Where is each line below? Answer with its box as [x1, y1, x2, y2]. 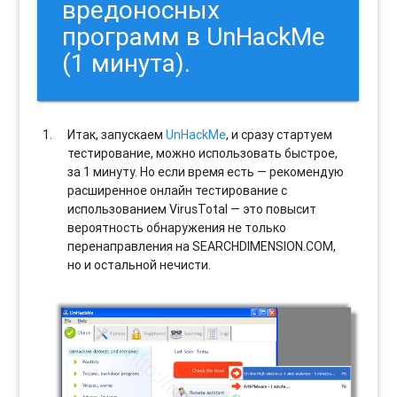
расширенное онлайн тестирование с [67, 182, 288, 198]
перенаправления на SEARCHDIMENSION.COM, [67, 237, 337, 254]
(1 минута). [62, 47, 191, 78]
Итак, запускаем [67, 126, 167, 143]
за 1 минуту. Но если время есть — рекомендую [67, 163, 345, 180]
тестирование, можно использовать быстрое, [67, 144, 339, 161]
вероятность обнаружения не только [67, 219, 287, 236]
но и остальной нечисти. [67, 256, 212, 273]
